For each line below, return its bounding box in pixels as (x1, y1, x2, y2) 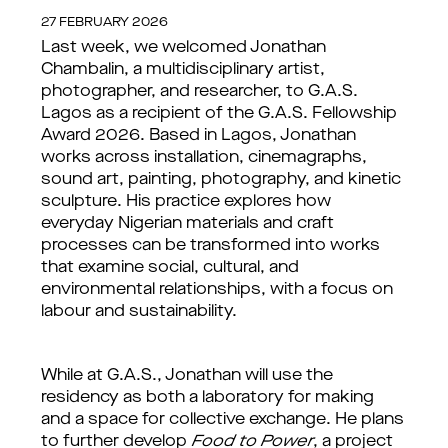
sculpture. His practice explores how (41, 194, 331, 210)
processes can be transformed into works (41, 238, 380, 254)
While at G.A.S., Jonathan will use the (41, 368, 333, 384)
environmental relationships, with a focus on (41, 282, 393, 298)
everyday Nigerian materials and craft (41, 216, 334, 232)
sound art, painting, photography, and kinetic (41, 172, 401, 188)
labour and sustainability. (41, 304, 237, 320)
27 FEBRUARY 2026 (41, 16, 168, 29)
